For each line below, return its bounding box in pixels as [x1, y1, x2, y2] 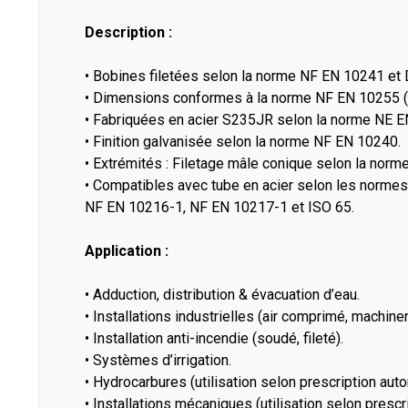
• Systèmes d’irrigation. [85, 351, 231, 369]
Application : [85, 241, 168, 260]
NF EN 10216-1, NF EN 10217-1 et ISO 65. [85, 198, 354, 216]
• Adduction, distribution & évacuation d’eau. [85, 285, 360, 303]
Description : [85, 23, 172, 41]
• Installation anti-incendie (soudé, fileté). [85, 329, 343, 347]
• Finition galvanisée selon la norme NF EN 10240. [85, 132, 401, 150]
